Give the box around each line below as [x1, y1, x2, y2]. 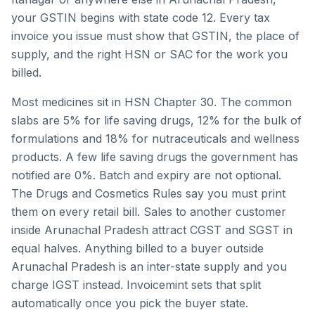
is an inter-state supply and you [115, 259, 287, 274]
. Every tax [213, 11, 270, 25]
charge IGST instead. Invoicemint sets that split [11, 278, 261, 292]
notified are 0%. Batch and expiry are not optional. [11, 168, 281, 182]
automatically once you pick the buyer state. [11, 296, 248, 310]
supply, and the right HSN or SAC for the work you [11, 47, 288, 61]
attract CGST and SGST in [148, 223, 292, 237]
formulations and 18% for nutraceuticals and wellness [11, 131, 300, 146]
